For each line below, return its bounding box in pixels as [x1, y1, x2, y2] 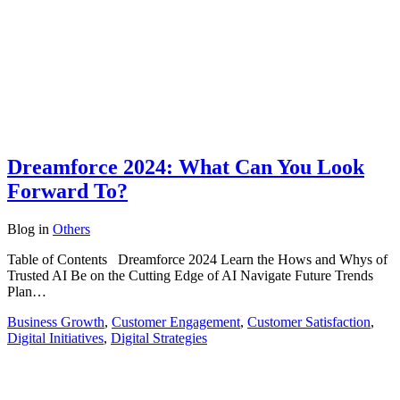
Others [53, 221, 90, 237]
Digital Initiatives [7, 330, 104, 346]
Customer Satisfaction [247, 314, 371, 330]
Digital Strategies [111, 330, 207, 346]
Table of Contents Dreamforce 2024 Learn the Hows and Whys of [7, 252, 387, 268]
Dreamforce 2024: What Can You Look [7, 155, 364, 179]
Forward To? [7, 179, 128, 204]
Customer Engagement [112, 314, 240, 330]
